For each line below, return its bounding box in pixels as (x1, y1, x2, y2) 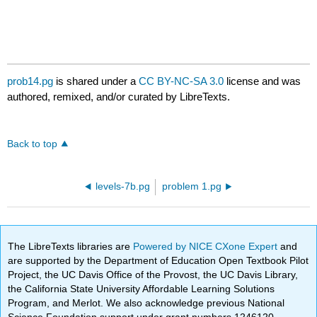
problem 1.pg (162, 181, 222, 192)
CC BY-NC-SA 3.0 (139, 75, 224, 88)
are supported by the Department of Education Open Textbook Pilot (8, 254, 309, 266)
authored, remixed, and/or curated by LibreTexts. (7, 91, 231, 103)
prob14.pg (7, 75, 54, 88)
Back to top (7, 139, 58, 150)
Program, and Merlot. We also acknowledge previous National (8, 296, 285, 309)
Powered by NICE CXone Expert (133, 240, 281, 252)
